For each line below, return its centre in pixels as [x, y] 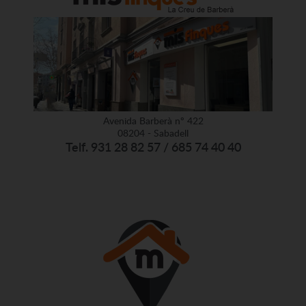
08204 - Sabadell [153, 133]
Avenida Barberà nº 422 [153, 120]
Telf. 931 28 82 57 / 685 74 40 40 [153, 146]
